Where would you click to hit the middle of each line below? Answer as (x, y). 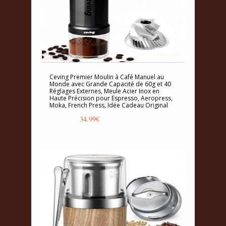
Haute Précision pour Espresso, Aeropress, (111, 98)
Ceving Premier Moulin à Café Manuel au (107, 77)
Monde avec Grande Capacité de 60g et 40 (110, 84)
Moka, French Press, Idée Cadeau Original (109, 105)
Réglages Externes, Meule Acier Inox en (104, 91)
